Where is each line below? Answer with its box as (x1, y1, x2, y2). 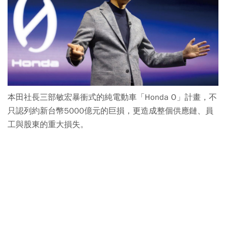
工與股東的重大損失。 (8, 119, 88, 130)
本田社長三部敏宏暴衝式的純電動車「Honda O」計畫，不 (8, 92, 217, 102)
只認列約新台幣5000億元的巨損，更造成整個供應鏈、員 (8, 105, 213, 116)
